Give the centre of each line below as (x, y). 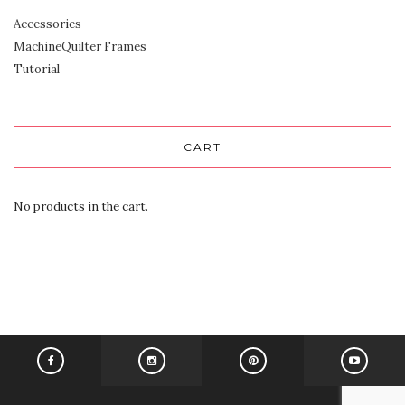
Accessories (47, 24)
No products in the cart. (81, 207)
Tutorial (37, 70)
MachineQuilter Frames (80, 47)
